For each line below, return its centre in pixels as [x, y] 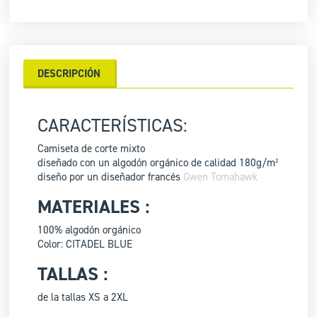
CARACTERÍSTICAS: [113, 126]
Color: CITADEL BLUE [85, 244]
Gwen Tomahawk [221, 177]
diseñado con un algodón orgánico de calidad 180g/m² [158, 163]
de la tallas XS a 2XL [83, 298]
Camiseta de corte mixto [92, 149]
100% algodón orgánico [90, 230]
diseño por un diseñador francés [109, 177]
